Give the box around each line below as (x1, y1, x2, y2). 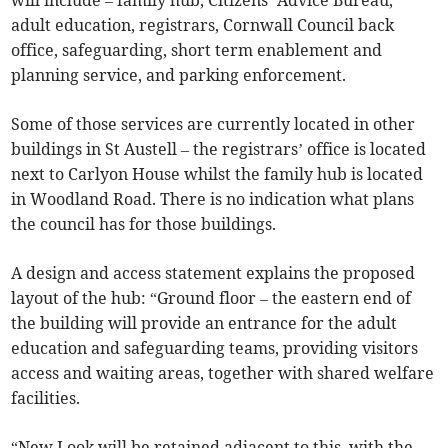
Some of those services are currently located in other (11, 114, 416, 135)
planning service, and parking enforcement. (11, 65, 347, 86)
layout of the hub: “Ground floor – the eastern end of (11, 288, 412, 309)
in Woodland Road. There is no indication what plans (11, 189, 415, 210)
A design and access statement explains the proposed (11, 263, 416, 284)
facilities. (11, 388, 81, 409)
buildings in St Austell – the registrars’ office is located (11, 139, 427, 160)
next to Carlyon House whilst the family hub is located (11, 164, 424, 185)
